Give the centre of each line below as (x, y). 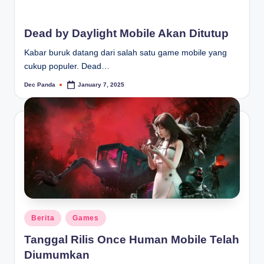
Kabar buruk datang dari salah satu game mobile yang (126, 52)
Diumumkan (57, 255)
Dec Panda (40, 84)
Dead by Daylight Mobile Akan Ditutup (126, 33)
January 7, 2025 (101, 85)
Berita (43, 218)
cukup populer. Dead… (67, 66)
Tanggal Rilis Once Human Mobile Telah (132, 240)
